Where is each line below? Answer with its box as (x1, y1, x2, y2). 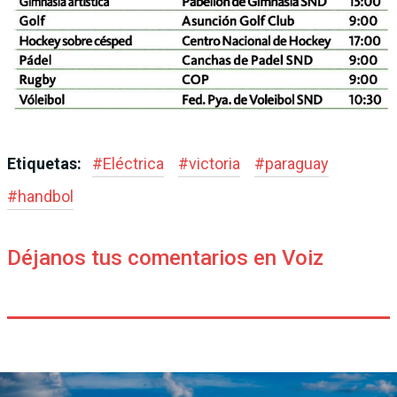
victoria (189, 154, 240, 174)
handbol (18, 187, 74, 206)
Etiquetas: (7, 154, 85, 174)
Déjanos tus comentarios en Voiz (7, 245, 323, 271)
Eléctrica (103, 154, 164, 174)
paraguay (265, 154, 329, 174)
